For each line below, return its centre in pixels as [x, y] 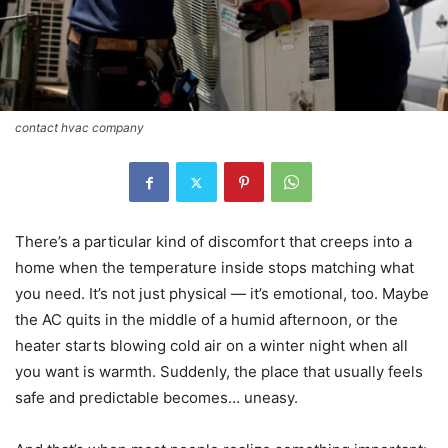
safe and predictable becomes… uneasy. [156, 398]
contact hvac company [79, 128]
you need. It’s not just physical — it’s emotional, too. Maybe [222, 294]
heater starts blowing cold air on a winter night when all [211, 346]
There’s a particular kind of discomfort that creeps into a [213, 242]
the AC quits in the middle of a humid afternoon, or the [206, 320]
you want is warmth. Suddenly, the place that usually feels [219, 372]
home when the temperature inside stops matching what [214, 268]
